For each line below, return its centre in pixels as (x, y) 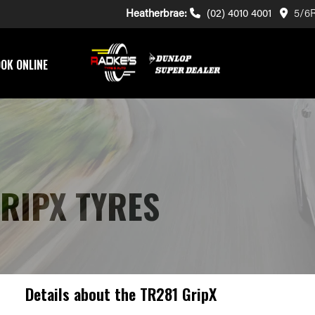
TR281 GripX (178, 294)
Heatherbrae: (156, 13)
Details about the (82, 294)
